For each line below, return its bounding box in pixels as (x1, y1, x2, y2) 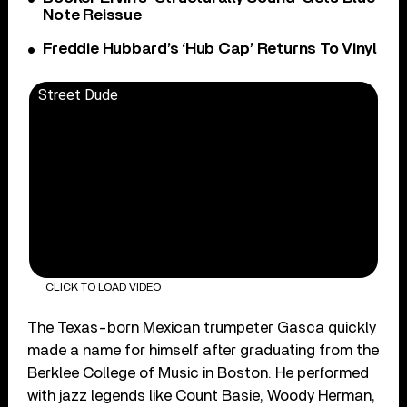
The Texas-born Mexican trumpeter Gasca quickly (27, 319, 377, 335)
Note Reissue (43, 7, 142, 25)
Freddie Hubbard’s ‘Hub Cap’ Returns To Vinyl (43, 41, 377, 58)
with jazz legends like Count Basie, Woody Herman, (27, 387, 376, 403)
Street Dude (38, 86, 119, 104)
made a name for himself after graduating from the (27, 342, 380, 358)
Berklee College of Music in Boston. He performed (27, 364, 370, 381)
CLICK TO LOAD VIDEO (45, 281, 161, 293)
